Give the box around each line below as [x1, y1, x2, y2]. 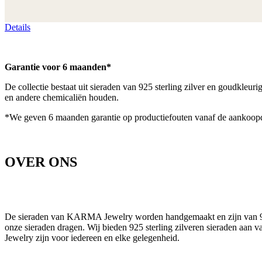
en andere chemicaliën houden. [5, 92, 119, 102]
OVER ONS [5, 154, 77, 170]
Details [5, 22, 30, 32]
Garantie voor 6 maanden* [5, 61, 111, 72]
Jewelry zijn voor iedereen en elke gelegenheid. [5, 233, 180, 243]
